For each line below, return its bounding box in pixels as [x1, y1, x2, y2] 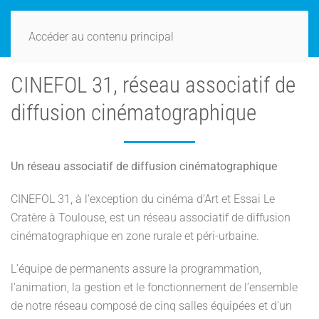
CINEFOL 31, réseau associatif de [11, 73, 296, 98]
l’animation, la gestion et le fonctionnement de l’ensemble [11, 281, 298, 294]
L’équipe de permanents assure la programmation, [11, 262, 261, 276]
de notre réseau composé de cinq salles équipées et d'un [11, 299, 292, 313]
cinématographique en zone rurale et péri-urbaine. [11, 229, 259, 243]
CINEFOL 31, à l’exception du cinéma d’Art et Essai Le [11, 192, 275, 206]
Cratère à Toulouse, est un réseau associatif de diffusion [11, 211, 291, 224]
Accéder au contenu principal [28, 30, 174, 43]
